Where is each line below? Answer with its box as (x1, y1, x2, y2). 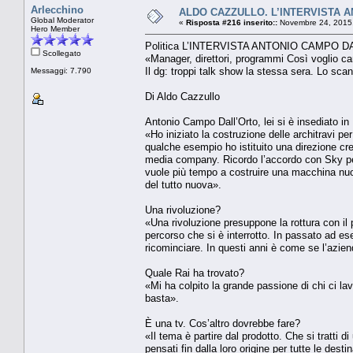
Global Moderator (31, 15, 94, 24)
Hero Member (31, 24, 80, 33)
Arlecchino (31, 3, 84, 16)
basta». (145, 292, 179, 304)
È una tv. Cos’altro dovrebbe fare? (145, 317, 300, 329)
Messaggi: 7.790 (31, 65, 91, 75)
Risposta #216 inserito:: (186, 17, 277, 27)
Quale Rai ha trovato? (145, 266, 244, 279)
